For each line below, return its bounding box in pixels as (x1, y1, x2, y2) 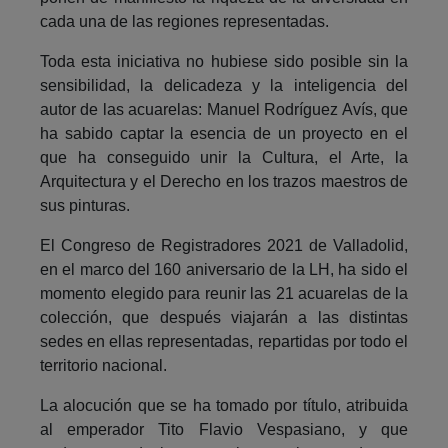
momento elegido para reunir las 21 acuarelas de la (40, 284, 408, 302)
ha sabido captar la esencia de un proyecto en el (40, 124, 408, 142)
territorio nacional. (40, 356, 167, 374)
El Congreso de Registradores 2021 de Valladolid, (40, 236, 408, 254)
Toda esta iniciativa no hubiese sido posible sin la (40, 52, 408, 70)
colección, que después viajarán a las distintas (40, 308, 408, 326)
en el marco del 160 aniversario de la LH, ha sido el (40, 260, 408, 278)
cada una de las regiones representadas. (40, 12, 333, 30)
